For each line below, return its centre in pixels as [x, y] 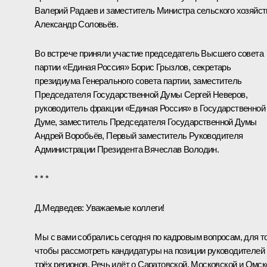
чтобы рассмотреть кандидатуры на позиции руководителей [150, 250]
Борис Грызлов [159, 67]
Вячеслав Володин [181, 149]
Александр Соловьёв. [76, 24]
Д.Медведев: [59, 207]
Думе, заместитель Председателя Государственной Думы [146, 122]
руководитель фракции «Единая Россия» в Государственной [150, 108]
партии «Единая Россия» [83, 67]
